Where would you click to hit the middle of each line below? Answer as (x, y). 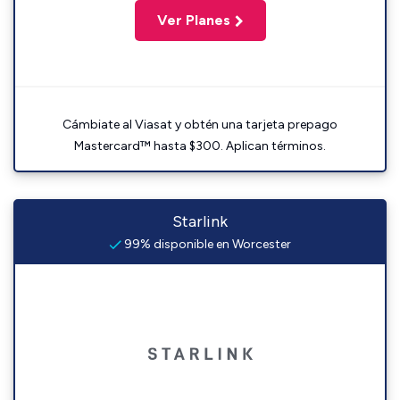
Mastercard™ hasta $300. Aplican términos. (200, 146)
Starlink (200, 221)
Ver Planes (193, 20)
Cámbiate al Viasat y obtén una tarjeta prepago (200, 125)
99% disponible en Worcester (206, 244)
